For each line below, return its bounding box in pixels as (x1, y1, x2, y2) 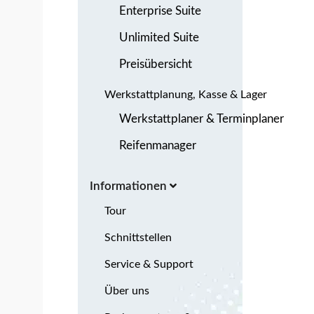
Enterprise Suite (119, 4, 201, 17)
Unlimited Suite (119, 31, 199, 43)
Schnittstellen (104, 231, 172, 243)
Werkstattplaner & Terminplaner (119, 112, 284, 125)
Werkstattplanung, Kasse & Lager (104, 88, 267, 100)
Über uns (104, 285, 149, 296)
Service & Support (104, 258, 193, 270)
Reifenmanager (119, 139, 196, 151)
